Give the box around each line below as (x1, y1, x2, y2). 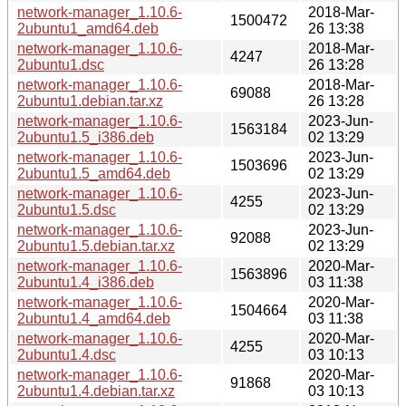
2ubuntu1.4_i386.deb (17, 274, 154, 290)
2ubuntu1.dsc (17, 56, 104, 72)
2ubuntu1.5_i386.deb (17, 129, 154, 145)
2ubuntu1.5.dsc (17, 201, 116, 217)
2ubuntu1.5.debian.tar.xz (17, 237, 175, 254)
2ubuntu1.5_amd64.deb (17, 165, 170, 181)
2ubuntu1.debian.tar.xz (17, 92, 163, 109)
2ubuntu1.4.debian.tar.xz (17, 382, 175, 399)
